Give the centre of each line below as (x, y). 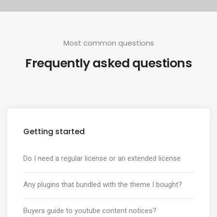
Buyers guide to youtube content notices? (90, 211)
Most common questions (108, 43)
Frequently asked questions (108, 63)
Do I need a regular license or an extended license (102, 158)
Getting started (54, 132)
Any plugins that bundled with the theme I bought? (103, 185)
